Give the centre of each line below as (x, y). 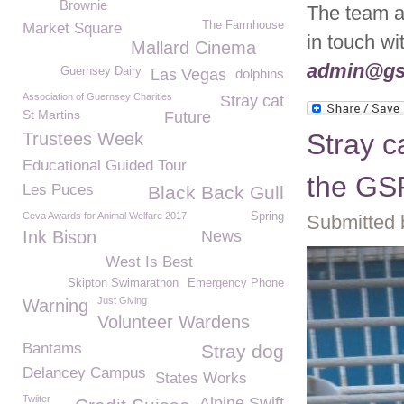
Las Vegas (188, 75)
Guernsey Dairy (101, 71)
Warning (55, 306)
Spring (267, 216)
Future (188, 117)
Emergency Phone (236, 283)
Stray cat (252, 101)
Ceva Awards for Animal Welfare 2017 (105, 216)
